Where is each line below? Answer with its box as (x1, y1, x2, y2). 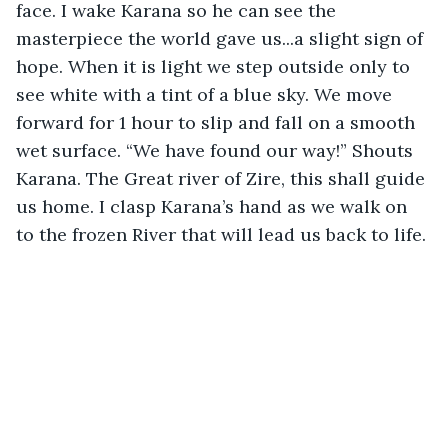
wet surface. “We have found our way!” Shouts (16, 138, 418, 162)
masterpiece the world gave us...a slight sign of (16, 26, 428, 50)
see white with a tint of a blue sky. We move (16, 82, 397, 106)
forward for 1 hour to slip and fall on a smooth (16, 110, 420, 134)
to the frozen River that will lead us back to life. (16, 222, 426, 246)
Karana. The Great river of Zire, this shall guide (16, 166, 430, 190)
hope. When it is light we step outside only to (16, 54, 415, 78)
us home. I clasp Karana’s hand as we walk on (16, 194, 412, 218)
